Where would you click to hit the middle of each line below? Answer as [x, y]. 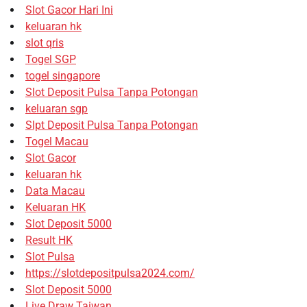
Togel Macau [57, 141]
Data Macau [55, 191]
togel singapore [63, 75]
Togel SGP [51, 59]
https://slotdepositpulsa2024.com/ [110, 273]
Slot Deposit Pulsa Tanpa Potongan [112, 92]
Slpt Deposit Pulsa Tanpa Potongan [112, 125]
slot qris [45, 42]
